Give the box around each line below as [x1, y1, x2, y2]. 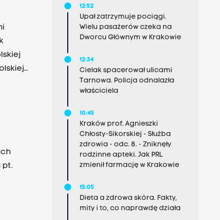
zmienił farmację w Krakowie [79, 162, 179, 169]
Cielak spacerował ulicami [79, 67, 172, 74]
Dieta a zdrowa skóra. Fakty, [79, 194, 177, 202]
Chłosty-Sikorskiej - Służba [79, 131, 171, 138]
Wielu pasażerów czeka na [79, 24, 172, 31]
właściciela [79, 87, 118, 95]
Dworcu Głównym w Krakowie [79, 34, 181, 41]
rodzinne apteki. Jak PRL [79, 151, 163, 159]
